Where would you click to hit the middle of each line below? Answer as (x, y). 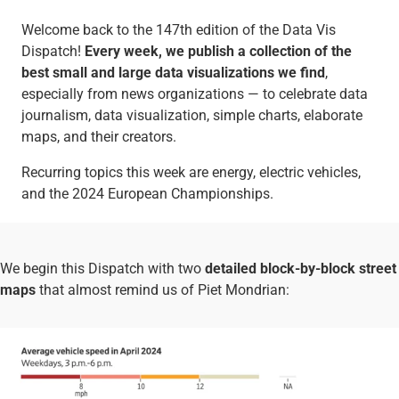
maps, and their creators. (98, 136)
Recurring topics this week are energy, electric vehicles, (191, 172)
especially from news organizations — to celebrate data (194, 94)
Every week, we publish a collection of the (218, 51)
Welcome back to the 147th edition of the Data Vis (178, 29)
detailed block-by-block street (301, 268)
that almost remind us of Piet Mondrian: (163, 289)
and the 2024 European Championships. (147, 193)
